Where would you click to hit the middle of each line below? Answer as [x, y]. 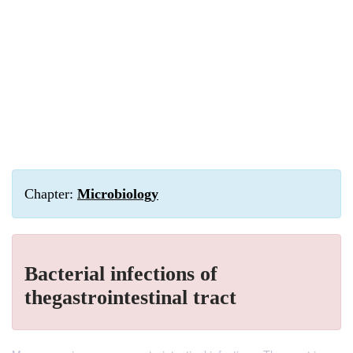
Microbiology [118, 194]
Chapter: [51, 194]
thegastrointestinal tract [130, 297]
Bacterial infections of [121, 274]
